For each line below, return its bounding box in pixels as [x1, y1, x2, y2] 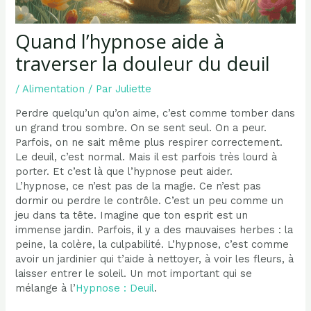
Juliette [115, 82, 152, 95]
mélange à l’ [15, 282, 76, 295]
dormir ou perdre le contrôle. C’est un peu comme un [15, 194, 284, 208]
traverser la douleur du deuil [15, 50, 271, 76]
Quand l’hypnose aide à [15, 28, 225, 54]
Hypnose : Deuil [76, 282, 155, 295]
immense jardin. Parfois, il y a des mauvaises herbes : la [15, 224, 294, 237]
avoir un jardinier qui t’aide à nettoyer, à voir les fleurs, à [15, 253, 294, 266]
